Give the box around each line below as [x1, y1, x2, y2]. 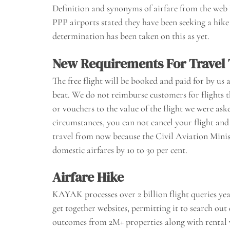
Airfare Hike [52, 168, 124, 187]
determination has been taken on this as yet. [52, 30, 209, 42]
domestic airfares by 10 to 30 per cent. [52, 144, 187, 156]
